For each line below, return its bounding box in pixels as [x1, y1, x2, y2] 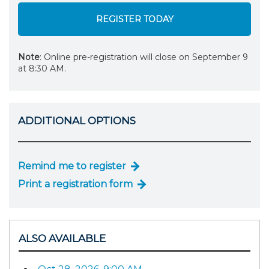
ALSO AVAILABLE [19, 232, 106, 245]
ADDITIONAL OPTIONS [18, 114, 136, 127]
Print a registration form [18, 178, 133, 190]
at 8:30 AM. [18, 62, 66, 74]
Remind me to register [18, 160, 126, 172]
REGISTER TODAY [95, 13, 174, 25]
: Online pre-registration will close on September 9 [40, 51, 248, 62]
